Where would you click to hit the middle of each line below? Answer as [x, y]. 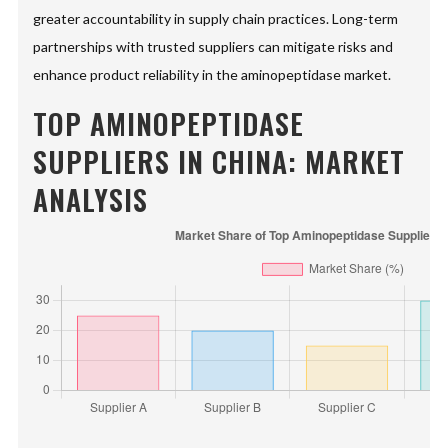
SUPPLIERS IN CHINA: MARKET [219, 162]
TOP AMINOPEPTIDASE [169, 124]
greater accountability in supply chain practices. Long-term [216, 19]
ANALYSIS [91, 200]
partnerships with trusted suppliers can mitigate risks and [213, 47]
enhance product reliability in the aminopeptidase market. [212, 75]
